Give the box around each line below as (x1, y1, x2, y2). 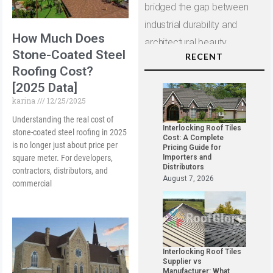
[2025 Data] (12, 80, 78, 95)
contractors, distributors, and (12, 165, 108, 175)
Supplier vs (163, 257, 202, 266)
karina (12, 95, 38, 105)
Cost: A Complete (163, 133, 224, 143)
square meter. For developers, (12, 152, 113, 163)
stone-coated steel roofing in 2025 (12, 127, 127, 137)
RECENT (185, 51, 224, 62)
